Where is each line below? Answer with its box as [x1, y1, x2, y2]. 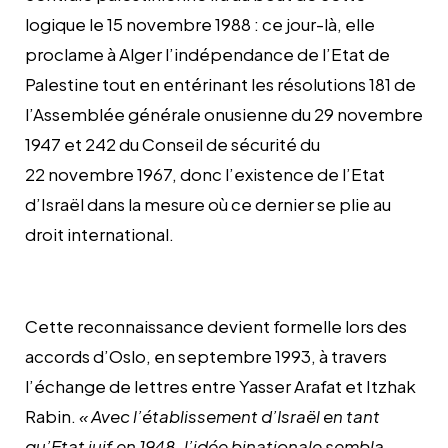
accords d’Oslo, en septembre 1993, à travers [25, 344, 387, 367]
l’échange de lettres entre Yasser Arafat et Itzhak [25, 374, 416, 397]
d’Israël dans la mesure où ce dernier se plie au [25, 192, 391, 215]
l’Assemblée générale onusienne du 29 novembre [25, 102, 423, 125]
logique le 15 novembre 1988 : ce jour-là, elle [25, 12, 375, 35]
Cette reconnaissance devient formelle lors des [25, 314, 407, 337]
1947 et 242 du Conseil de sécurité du [25, 132, 320, 155]
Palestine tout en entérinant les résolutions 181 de [25, 72, 416, 95]
